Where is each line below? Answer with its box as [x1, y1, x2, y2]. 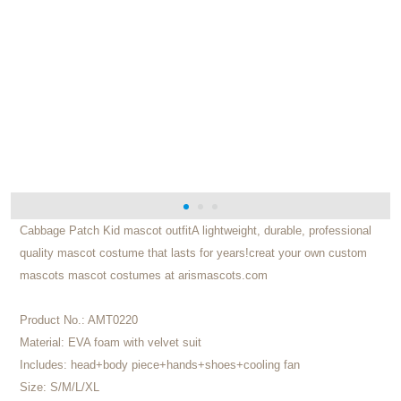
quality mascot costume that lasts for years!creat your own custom [19, 246, 367, 260]
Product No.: [19, 313, 88, 328]
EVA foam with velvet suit [67, 336, 201, 350]
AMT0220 [87, 313, 138, 328]
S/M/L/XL [49, 380, 99, 395]
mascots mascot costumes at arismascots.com [19, 269, 268, 283]
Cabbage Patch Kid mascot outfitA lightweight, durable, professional [19, 224, 371, 238]
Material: [19, 336, 68, 350]
